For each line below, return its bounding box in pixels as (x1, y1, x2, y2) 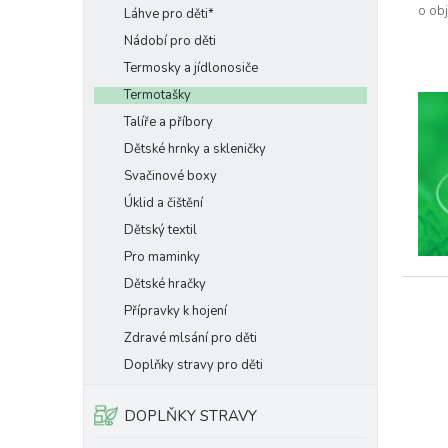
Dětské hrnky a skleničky (124, 140, 266, 158)
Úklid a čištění (124, 194, 203, 212)
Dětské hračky (124, 275, 206, 293)
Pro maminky (124, 248, 200, 266)
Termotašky (124, 86, 191, 104)
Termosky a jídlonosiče (124, 59, 258, 77)
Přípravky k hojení (124, 302, 227, 320)
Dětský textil (124, 221, 197, 239)
